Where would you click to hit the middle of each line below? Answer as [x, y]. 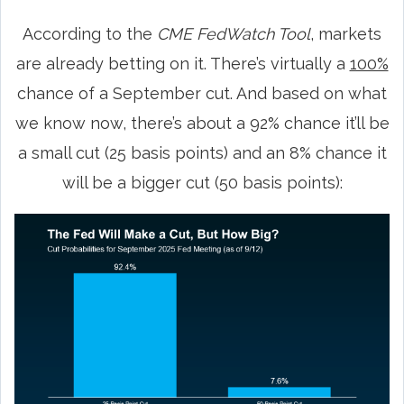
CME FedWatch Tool [234, 33]
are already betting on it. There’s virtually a [183, 63]
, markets [346, 33]
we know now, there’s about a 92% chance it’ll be [202, 123]
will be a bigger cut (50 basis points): [202, 182]
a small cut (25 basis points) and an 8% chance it [202, 152]
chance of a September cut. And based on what [202, 93]
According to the [90, 33]
